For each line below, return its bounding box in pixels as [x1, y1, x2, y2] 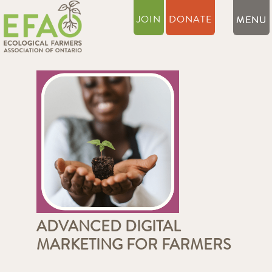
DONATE [169, 12, 212, 27]
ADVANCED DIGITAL [36, 216, 180, 237]
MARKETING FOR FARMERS [36, 234, 231, 256]
